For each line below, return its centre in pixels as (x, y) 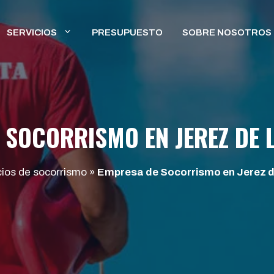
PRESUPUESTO (127, 32)
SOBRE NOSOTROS (227, 32)
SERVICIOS (32, 32)
